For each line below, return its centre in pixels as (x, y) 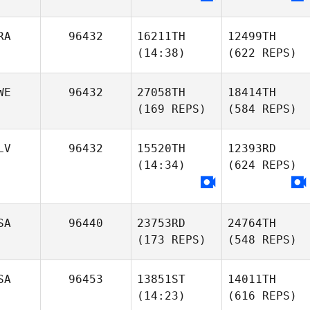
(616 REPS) (262, 296)
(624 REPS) (262, 165)
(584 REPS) (262, 109)
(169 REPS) (172, 109)
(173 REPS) (172, 240)
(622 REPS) (262, 53)
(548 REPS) (262, 240)
